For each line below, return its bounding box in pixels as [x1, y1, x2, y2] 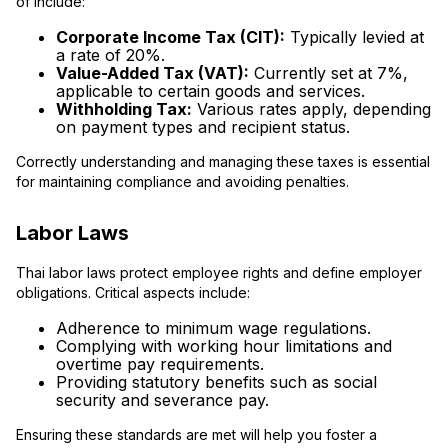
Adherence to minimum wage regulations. [56, 317, 371, 338]
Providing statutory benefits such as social [56, 371, 377, 392]
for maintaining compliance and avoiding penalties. [16, 173, 349, 191]
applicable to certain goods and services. [56, 81, 365, 102]
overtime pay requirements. [56, 353, 264, 374]
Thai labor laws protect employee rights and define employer [16, 263, 422, 281]
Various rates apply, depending [192, 99, 431, 120]
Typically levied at [285, 27, 424, 48]
